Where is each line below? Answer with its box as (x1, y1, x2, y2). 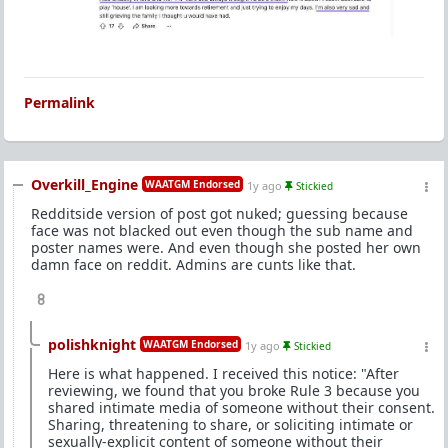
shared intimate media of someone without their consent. (48, 397, 435, 417)
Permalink (24, 92, 95, 112)
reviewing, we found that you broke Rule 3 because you (48, 380, 420, 400)
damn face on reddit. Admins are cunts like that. (31, 254, 356, 274)
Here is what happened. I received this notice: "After (48, 363, 399, 383)
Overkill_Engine (31, 174, 138, 194)
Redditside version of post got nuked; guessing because (31, 203, 408, 223)
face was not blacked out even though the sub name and (31, 220, 413, 240)
